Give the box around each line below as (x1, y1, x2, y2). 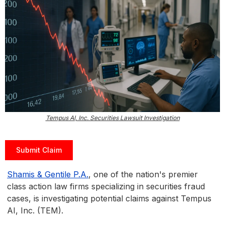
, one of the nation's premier (88, 169, 198, 180)
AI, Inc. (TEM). (7, 205, 63, 216)
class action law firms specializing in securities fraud (7, 181, 205, 192)
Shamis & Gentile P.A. (7, 169, 88, 180)
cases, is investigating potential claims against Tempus (7, 193, 211, 204)
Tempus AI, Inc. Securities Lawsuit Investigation (45, 114, 180, 122)
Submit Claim (16, 146, 62, 155)
